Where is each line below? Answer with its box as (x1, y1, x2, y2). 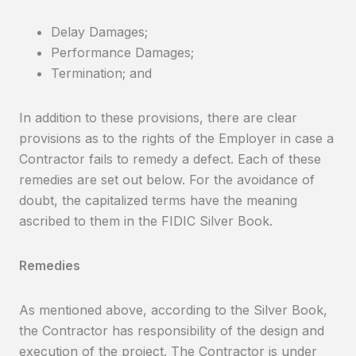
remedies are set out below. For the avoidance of (19, 172, 315, 188)
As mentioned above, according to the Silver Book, (19, 302, 327, 318)
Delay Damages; (51, 24, 148, 40)
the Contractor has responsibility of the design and (19, 323, 324, 339)
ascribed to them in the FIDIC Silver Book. (19, 213, 273, 229)
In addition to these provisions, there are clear (19, 110, 297, 126)
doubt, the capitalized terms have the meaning (19, 192, 297, 208)
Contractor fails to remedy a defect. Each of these (19, 151, 321, 167)
